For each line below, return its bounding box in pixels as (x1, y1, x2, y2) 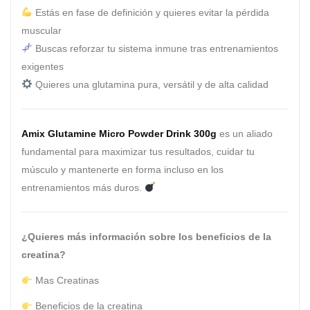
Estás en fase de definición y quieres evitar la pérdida (32, 6, 269, 18)
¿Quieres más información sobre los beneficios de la (21, 231, 271, 243)
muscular (21, 24, 62, 36)
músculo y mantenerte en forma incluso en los (21, 163, 224, 175)
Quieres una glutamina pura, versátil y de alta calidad (32, 78, 268, 90)
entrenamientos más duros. (21, 181, 145, 193)
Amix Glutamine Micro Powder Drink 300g (21, 127, 217, 139)
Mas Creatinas (35, 275, 99, 286)
